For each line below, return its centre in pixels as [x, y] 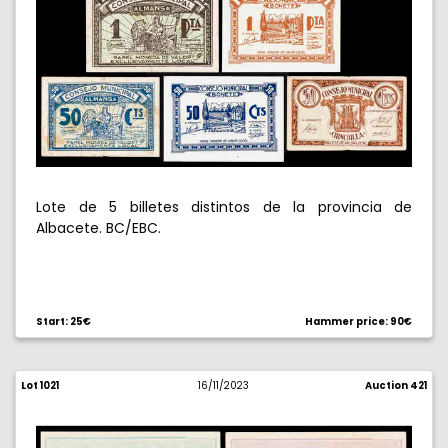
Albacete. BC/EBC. [98, 228]
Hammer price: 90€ [358, 321]
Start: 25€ [63, 321]
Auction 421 [395, 385]
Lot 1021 [40, 385]
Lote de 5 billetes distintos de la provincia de [224, 207]
